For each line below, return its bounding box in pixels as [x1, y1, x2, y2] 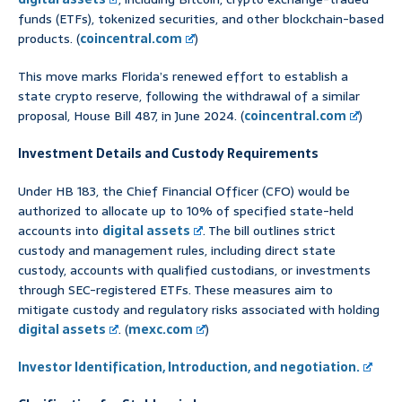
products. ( [18, 29, 80, 49]
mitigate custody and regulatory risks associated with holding [18, 300, 380, 320]
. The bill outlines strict [203, 221, 336, 241]
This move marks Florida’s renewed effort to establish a [18, 66, 348, 87]
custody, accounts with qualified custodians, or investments [18, 260, 371, 281]
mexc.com [128, 319, 194, 340]
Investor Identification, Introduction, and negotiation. [18, 357, 360, 378]
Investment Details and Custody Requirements [18, 144, 319, 164]
